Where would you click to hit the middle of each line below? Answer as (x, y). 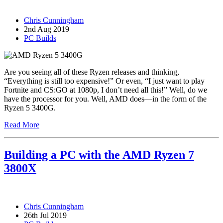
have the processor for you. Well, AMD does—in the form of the (105, 99)
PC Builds (40, 38)
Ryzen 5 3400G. (30, 108)
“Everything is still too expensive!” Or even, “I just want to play (104, 81)
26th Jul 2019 (45, 216)
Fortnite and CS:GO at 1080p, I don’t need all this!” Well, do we (106, 90)
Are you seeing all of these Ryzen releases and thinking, (92, 72)
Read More (22, 125)
